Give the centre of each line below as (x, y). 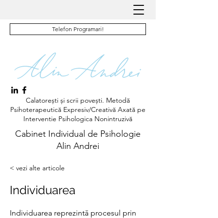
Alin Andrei (78, 146)
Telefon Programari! (78, 29)
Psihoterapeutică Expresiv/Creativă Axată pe (78, 109)
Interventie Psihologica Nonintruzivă (78, 119)
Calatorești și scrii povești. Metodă (78, 100)
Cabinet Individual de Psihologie (78, 134)
